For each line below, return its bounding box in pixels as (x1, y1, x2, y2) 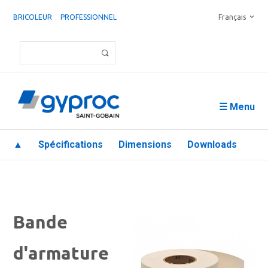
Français (218, 13, 246, 21)
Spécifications (38, 139, 103, 150)
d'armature (13, 243, 109, 263)
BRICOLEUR (13, 13, 52, 21)
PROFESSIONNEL (60, 13, 117, 21)
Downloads (187, 139, 237, 150)
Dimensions (118, 139, 172, 150)
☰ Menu (219, 101, 255, 112)
